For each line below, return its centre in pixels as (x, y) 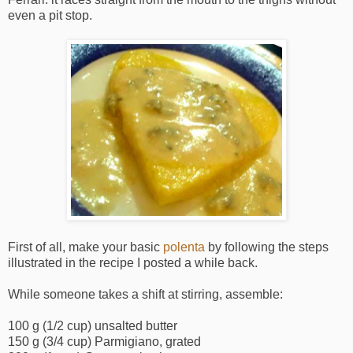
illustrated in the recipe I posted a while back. (133, 262)
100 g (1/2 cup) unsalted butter (93, 325)
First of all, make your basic (85, 247)
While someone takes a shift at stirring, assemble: (145, 294)
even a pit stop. (50, 15)
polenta (184, 247)
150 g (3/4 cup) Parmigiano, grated (104, 341)
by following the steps (267, 247)
